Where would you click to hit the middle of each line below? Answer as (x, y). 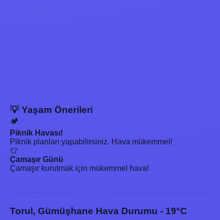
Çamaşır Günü (37, 159)
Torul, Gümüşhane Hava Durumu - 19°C (98, 211)
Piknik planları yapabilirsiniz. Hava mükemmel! (91, 142)
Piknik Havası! (36, 133)
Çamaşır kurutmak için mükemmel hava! (79, 168)
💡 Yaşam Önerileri (51, 110)
